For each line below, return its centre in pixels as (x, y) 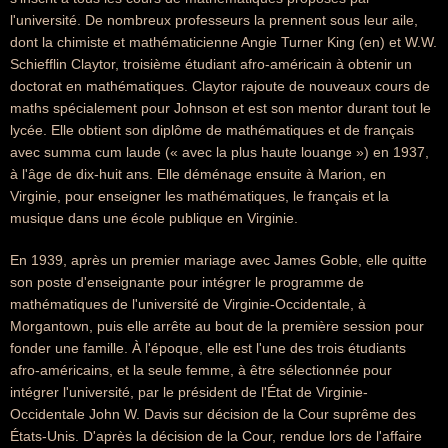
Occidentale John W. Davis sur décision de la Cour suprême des (213, 414)
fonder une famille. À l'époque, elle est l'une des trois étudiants (208, 348)
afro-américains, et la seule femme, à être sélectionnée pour (201, 370)
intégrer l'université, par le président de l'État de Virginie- (189, 392)
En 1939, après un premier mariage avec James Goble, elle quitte (218, 260)
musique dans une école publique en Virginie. (154, 218)
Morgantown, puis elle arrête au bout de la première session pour (217, 326)
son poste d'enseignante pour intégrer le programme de (187, 282)
